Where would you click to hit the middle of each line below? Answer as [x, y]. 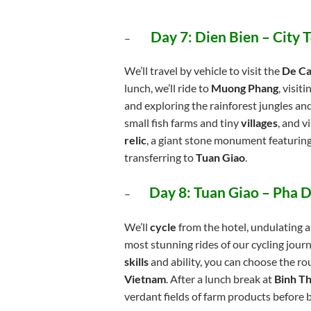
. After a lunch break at [220, 279]
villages [259, 123]
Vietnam [145, 279]
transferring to [160, 158]
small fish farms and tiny [182, 123]
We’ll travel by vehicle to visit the [203, 71]
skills [136, 262]
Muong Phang [244, 88]
